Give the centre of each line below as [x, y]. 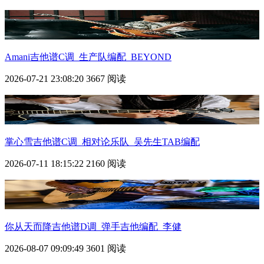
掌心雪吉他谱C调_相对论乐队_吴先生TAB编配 [102, 141]
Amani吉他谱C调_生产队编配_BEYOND [88, 57]
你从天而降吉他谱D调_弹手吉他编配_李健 [93, 226]
